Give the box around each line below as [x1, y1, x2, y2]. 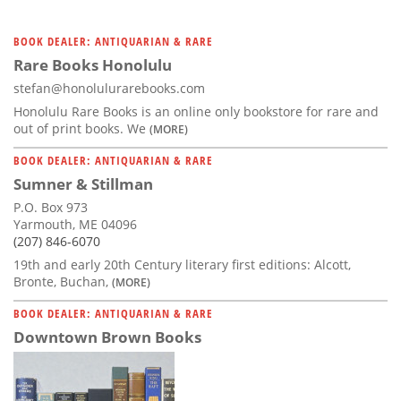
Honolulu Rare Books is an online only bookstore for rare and [13, 102, 379, 120]
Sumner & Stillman [13, 173, 153, 194]
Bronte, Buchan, [13, 272, 112, 290]
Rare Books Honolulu [13, 54, 172, 75]
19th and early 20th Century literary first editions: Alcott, [13, 255, 351, 273]
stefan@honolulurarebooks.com [13, 79, 205, 97]
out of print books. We [13, 119, 149, 137]
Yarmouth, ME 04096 [13, 215, 137, 233]
